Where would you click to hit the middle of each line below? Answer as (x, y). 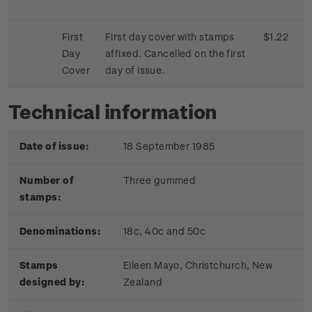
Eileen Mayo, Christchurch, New (198, 265)
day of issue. (135, 70)
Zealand (143, 282)
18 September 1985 (169, 146)
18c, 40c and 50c (164, 231)
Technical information (113, 111)
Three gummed (160, 180)
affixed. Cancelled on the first (175, 54)
